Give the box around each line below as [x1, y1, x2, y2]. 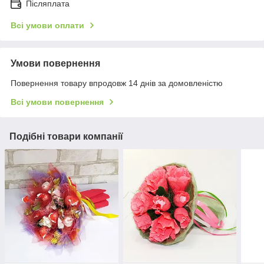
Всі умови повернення [11, 97, 104, 107]
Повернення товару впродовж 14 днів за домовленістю [11, 78, 223, 88]
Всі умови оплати [11, 21, 84, 31]
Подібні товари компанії [9, 131, 123, 142]
